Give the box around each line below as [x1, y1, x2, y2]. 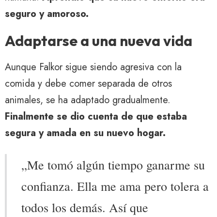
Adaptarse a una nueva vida [5, 31, 192, 50]
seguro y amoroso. [5, 7, 89, 21]
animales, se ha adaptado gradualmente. [5, 93, 170, 108]
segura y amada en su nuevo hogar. [5, 126, 166, 140]
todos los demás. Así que [21, 199, 148, 216]
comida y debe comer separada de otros [5, 77, 172, 91]
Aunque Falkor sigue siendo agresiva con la [5, 60, 182, 75]
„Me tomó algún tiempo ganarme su [21, 156, 205, 173]
